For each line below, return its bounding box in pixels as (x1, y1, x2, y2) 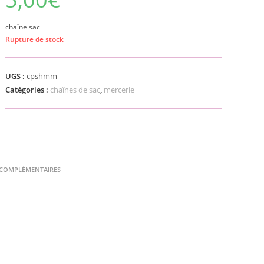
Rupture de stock (5, 34, 64, 45)
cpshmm (27, 71, 58, 82)
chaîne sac (5, 22, 41, 32)
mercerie (104, 84, 135, 95)
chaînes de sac (50, 84, 101, 95)
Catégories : (5, 84, 51, 95)
